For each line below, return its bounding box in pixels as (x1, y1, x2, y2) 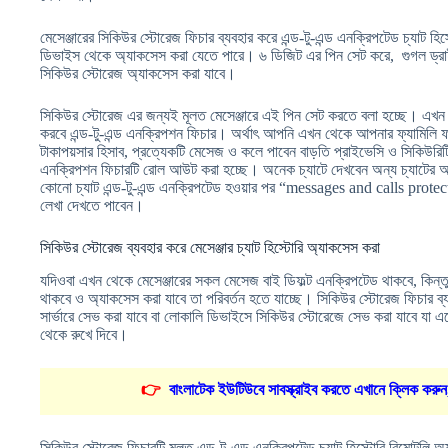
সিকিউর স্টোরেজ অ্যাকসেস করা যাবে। (40, 64, 236, 82)
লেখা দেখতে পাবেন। (40, 196, 144, 214)
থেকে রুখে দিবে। (40, 325, 128, 343)
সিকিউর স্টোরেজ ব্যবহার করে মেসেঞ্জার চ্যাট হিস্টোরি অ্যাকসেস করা (40, 238, 380, 256)
